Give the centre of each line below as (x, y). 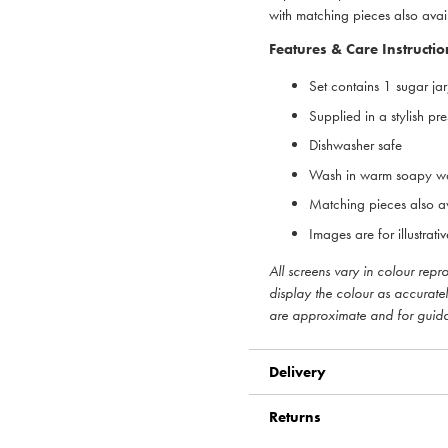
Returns (295, 416)
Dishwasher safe (355, 145)
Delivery (297, 371)
